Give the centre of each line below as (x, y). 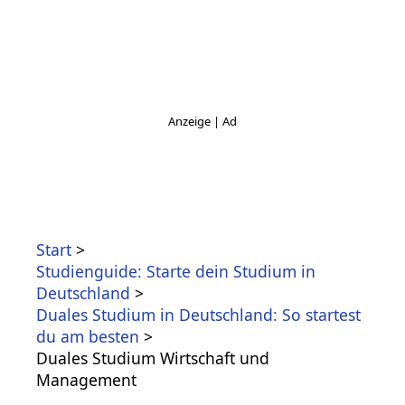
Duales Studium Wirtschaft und (153, 358)
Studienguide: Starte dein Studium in (176, 272)
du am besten (88, 337)
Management (86, 380)
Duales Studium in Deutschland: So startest (198, 315)
